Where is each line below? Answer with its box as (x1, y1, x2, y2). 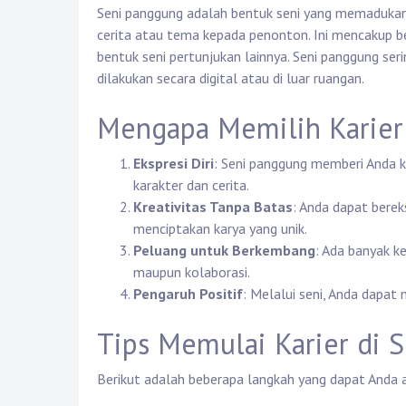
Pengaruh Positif (133, 285, 243, 304)
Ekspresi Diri (133, 154, 214, 173)
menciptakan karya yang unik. (133, 219, 307, 238)
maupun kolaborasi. (133, 263, 250, 282)
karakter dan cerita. (133, 176, 249, 195)
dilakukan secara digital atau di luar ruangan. (97, 69, 364, 88)
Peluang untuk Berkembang (133, 241, 315, 260)
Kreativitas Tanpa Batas (133, 198, 293, 217)
